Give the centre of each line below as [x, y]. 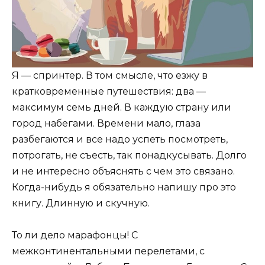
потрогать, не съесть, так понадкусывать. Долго [129, 155]
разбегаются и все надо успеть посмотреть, [120, 139]
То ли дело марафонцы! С [75, 235]
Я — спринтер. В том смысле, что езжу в [110, 75]
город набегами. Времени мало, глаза [106, 123]
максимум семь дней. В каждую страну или [122, 107]
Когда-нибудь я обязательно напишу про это [124, 187]
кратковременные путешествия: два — [109, 91]
